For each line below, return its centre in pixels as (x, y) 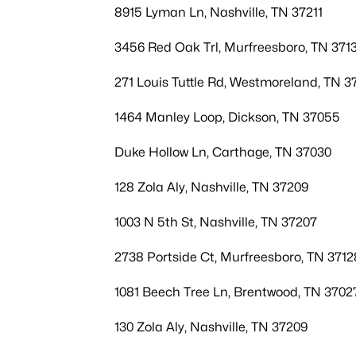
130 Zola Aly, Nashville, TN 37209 (211, 327)
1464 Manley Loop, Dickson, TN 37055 (227, 117)
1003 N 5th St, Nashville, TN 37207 (216, 222)
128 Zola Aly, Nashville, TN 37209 (211, 187)
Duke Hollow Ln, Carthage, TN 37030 (223, 152)
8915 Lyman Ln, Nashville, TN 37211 (219, 12)
